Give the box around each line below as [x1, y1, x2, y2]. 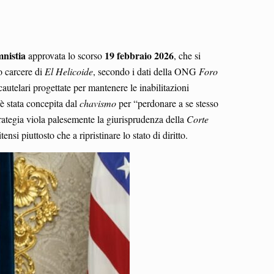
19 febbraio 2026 [105, 48, 174, 62]
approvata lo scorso [26, 48, 105, 62]
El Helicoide [45, 64, 93, 78]
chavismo [80, 96, 116, 109]
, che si [174, 48, 201, 62]
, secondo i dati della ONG [93, 64, 199, 78]
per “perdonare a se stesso [116, 96, 218, 109]
